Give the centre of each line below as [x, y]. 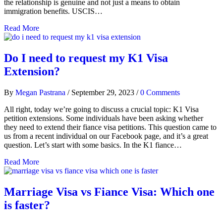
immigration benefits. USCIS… [53, 11]
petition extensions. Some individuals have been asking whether [104, 118]
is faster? [27, 205]
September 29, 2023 [104, 93]
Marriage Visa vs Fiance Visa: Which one [109, 192]
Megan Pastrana [40, 93]
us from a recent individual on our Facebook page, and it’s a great [106, 136]
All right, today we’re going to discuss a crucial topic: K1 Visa [101, 110]
